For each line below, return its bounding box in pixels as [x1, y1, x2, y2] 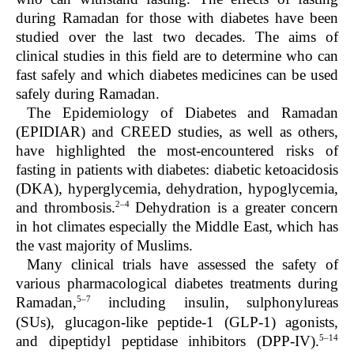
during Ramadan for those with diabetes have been [16, 9, 338, 26]
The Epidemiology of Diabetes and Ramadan [27, 104, 338, 121]
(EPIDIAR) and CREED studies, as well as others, [16, 122, 338, 140]
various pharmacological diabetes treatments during [16, 275, 338, 292]
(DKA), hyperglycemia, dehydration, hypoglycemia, [16, 179, 338, 197]
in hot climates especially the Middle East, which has [16, 218, 338, 235]
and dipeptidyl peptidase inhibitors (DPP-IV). [16, 332, 319, 349]
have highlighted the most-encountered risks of [16, 141, 338, 159]
